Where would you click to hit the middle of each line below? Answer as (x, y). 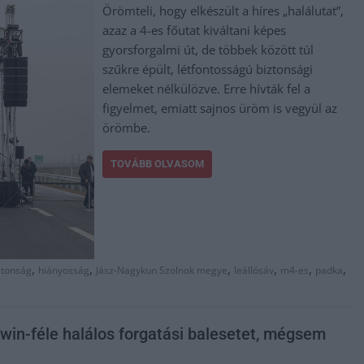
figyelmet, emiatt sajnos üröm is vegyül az (220, 108)
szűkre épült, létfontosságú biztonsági (208, 69)
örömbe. (127, 127)
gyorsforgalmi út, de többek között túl (208, 49)
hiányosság (64, 270)
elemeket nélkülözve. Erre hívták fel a (207, 88)
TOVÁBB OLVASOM (158, 163)
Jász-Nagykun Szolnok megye (162, 270)
